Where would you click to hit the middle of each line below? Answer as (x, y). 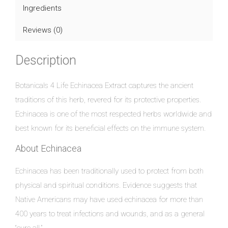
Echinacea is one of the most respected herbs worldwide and (113, 114)
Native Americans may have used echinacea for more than (109, 200)
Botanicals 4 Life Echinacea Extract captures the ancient (104, 86)
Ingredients (42, 8)
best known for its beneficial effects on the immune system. (110, 129)
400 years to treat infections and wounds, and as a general (110, 214)
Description (46, 61)
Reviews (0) (43, 30)
